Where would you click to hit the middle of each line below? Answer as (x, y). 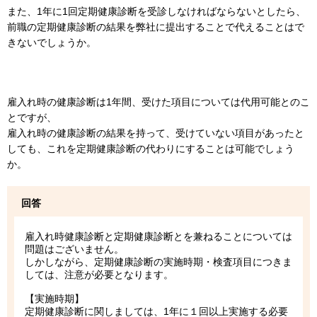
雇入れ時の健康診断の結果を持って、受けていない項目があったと (156, 133)
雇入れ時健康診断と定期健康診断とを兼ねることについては (158, 236)
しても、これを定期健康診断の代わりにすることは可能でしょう (151, 149)
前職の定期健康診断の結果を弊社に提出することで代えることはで (156, 27)
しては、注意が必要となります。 (99, 275)
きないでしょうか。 (52, 42)
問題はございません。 (74, 249)
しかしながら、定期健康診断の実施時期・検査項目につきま (158, 262)
